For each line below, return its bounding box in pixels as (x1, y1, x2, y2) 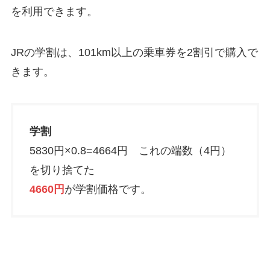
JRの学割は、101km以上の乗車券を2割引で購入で (10, 46, 258, 59)
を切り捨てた (29, 163, 95, 176)
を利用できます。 (10, 5, 98, 18)
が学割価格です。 (64, 183, 151, 195)
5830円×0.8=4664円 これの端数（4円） (29, 144, 231, 157)
